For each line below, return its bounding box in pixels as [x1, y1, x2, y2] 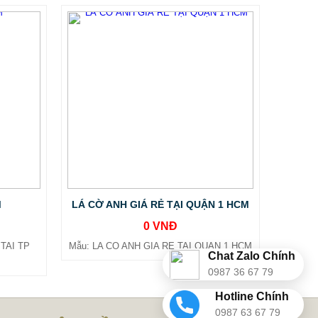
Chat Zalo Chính [208, 249, 295, 262]
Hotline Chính [214, 290, 289, 302]
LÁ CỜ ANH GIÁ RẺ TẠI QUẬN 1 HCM [72, 199, 249, 210]
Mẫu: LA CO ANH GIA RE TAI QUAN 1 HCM [69, 241, 252, 251]
